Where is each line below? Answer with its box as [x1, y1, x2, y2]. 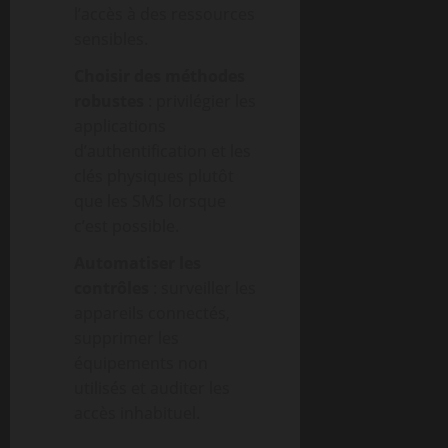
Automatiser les [74, 252, 201, 274]
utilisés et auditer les [74, 377, 230, 399]
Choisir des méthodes [74, 65, 245, 87]
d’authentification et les [74, 140, 251, 162]
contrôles [74, 277, 149, 299]
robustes [74, 90, 144, 112]
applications [74, 115, 166, 137]
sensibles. [74, 28, 148, 50]
